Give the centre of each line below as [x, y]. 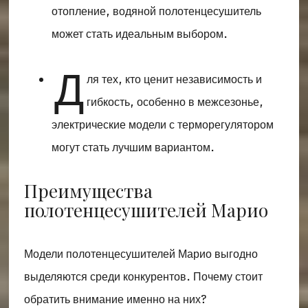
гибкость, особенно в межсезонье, [175, 102]
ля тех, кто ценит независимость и [174, 79]
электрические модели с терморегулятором [162, 124]
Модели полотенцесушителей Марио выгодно [141, 254]
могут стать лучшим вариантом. [133, 147]
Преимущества [88, 190]
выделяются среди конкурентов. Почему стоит [143, 276]
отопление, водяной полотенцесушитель [156, 11]
